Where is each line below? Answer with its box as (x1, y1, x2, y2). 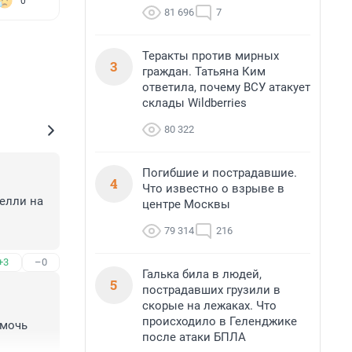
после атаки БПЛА (142, 330, 246, 344)
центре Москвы (142, 197, 230, 211)
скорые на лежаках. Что (142, 299, 277, 313)
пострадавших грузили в (142, 283, 280, 297)
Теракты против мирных (142, 49, 279, 63)
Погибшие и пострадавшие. (142, 166, 297, 180)
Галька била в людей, (142, 267, 262, 281)
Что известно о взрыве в (142, 181, 284, 196)
